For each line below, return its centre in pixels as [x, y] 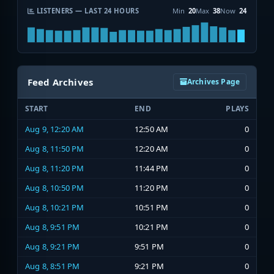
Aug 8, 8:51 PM [53, 266]
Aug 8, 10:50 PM [55, 188]
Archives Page [213, 82]
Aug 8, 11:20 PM [55, 168]
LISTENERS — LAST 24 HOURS [87, 11]
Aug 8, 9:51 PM [53, 227]
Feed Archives [61, 82]
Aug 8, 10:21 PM [55, 208]
